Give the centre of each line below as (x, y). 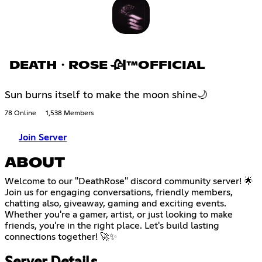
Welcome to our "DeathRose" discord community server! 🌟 (129, 182)
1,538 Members (70, 114)
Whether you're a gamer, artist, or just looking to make (119, 215)
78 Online (20, 114)
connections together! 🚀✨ (61, 237)
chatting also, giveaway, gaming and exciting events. (116, 204)
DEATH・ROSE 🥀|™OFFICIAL (107, 66)
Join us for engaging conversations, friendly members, (119, 193)
